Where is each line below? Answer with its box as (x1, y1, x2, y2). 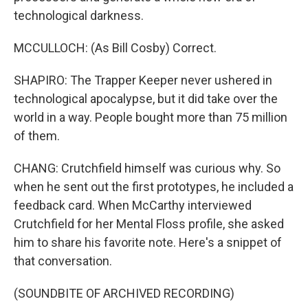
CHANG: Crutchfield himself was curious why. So (14, 161, 280, 175)
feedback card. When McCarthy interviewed (14, 198, 252, 212)
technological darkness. (14, 8, 144, 23)
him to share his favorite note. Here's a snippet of (14, 235, 282, 250)
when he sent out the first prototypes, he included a (14, 179, 294, 194)
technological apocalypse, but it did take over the (14, 91, 278, 106)
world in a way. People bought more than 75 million (14, 110, 287, 124)
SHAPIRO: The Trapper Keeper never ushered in (14, 73, 272, 87)
